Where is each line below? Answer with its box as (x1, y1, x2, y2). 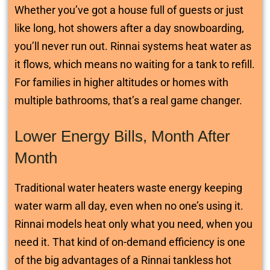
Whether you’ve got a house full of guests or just (14, 4, 243, 16)
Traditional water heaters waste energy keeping (14, 181, 242, 194)
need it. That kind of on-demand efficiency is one (14, 236, 245, 248)
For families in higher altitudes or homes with (14, 76, 228, 89)
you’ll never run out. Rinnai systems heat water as (14, 40, 251, 52)
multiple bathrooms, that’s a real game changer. (14, 94, 242, 107)
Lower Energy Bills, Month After (14, 127, 230, 145)
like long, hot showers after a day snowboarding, (14, 22, 244, 34)
